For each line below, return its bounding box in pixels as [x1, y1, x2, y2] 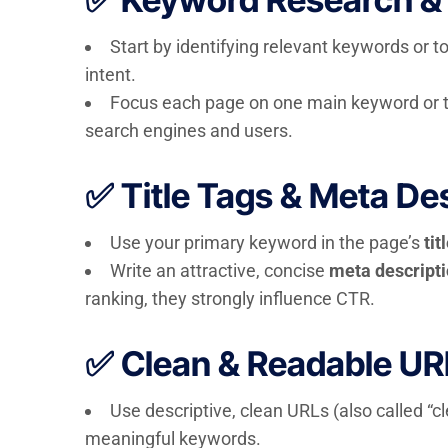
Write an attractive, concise [109, 260, 329, 281]
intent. [84, 64, 136, 85]
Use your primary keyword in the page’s [109, 232, 424, 253]
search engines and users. [84, 120, 293, 141]
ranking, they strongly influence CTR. [84, 288, 375, 309]
